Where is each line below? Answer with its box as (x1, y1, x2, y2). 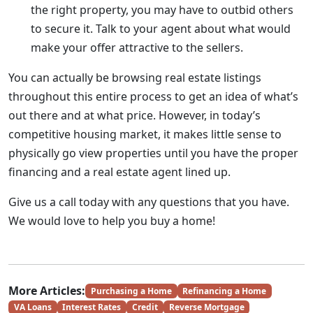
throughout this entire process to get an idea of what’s (8, 89, 298, 104)
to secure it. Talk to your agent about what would (31, 21, 291, 36)
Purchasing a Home (90, 284, 172, 297)
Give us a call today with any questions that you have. (8, 194, 289, 210)
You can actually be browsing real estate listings (8, 70, 261, 85)
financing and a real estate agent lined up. (8, 164, 231, 180)
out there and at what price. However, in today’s (8, 108, 261, 123)
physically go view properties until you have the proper (8, 145, 298, 161)
